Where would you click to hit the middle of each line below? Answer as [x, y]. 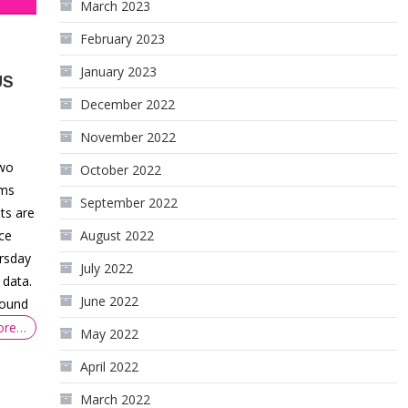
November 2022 [128, 137]
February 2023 [123, 39]
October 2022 [121, 170]
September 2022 [129, 203]
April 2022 [110, 367]
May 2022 [110, 334]
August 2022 [117, 235]
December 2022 [128, 104]
